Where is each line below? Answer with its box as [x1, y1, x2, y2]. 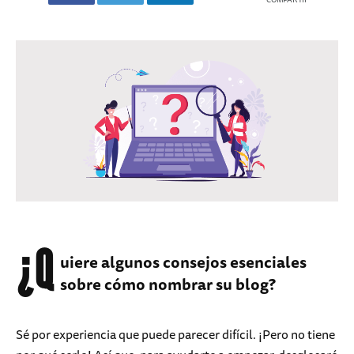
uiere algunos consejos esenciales [60, 250, 307, 275]
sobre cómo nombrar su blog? [60, 272, 276, 297]
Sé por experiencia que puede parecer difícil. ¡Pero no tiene [16, 324, 335, 345]
